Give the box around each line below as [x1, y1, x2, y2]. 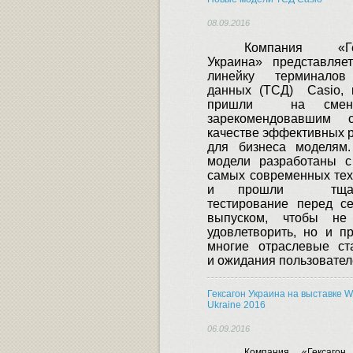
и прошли [207, 183, 307, 197]
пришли [207, 98, 253, 112]
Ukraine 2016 [207, 299, 266, 311]
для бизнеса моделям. [207, 140, 351, 154]
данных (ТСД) [207, 84, 301, 98]
